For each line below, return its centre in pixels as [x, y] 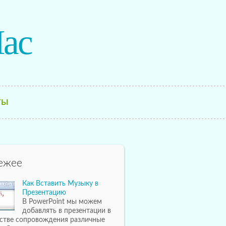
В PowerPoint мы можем [62, 202]
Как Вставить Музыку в [60, 184]
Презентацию [44, 193]
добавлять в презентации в [67, 211]
